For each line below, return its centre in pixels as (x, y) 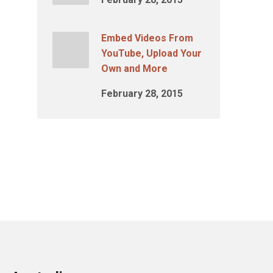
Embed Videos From (147, 38)
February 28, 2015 (142, 94)
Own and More (134, 69)
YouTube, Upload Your (151, 53)
